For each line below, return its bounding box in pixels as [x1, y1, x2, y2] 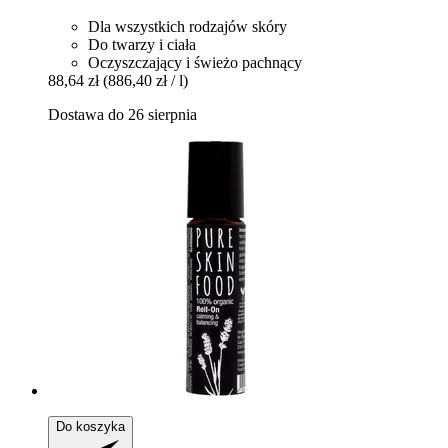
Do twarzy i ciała [88, 36, 196, 54]
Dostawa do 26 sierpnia [48, 106, 197, 124]
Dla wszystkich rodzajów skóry [88, 18, 287, 36]
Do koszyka [56, 419, 125, 435]
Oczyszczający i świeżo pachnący [88, 54, 302, 72]
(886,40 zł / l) [103, 72, 188, 90]
